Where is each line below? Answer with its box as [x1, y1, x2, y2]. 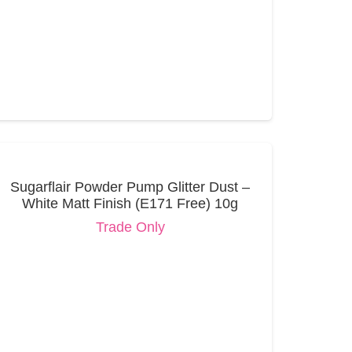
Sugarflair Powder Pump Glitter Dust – [10, 178, 251, 195]
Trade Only [95, 218, 165, 235]
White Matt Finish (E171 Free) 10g [22, 195, 239, 211]
